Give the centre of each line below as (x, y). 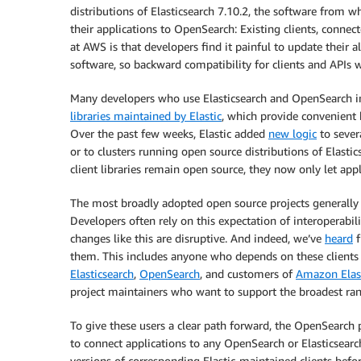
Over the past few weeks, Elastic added (169, 133)
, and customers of (248, 274)
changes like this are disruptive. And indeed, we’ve (197, 238)
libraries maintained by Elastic (146, 116)
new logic (293, 133)
